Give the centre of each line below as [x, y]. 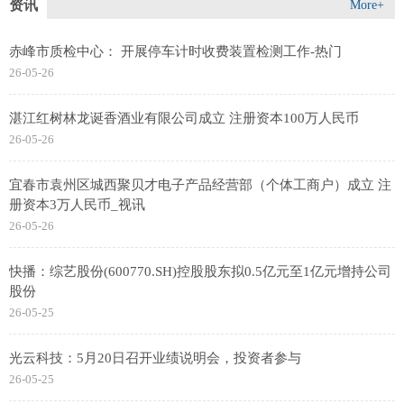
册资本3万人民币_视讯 [77, 205]
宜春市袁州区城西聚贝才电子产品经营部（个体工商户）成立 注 [200, 185]
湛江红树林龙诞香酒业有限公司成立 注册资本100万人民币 [184, 119]
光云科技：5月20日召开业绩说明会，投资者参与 [155, 358]
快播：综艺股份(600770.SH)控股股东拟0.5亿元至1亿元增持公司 [200, 272]
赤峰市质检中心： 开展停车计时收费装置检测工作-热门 [175, 52]
